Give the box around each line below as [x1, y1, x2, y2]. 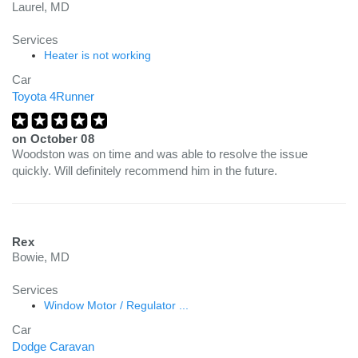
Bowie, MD [12, 250, 70, 264]
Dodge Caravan [12, 340, 94, 353]
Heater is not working [44, 49, 151, 62]
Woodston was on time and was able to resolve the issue [12, 147, 308, 161]
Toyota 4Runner [12, 89, 94, 103]
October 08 [30, 132, 94, 145]
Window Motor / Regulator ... [44, 299, 189, 312]
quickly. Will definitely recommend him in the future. [12, 164, 277, 177]
